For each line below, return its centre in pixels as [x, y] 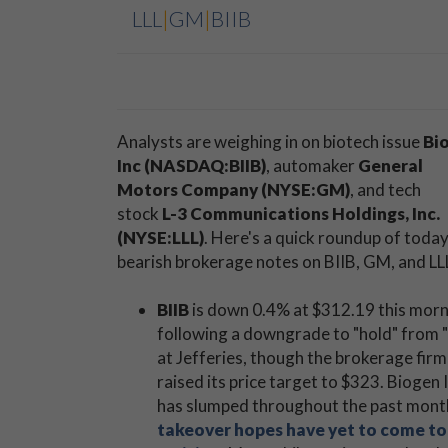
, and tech [385, 189]
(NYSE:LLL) [160, 237]
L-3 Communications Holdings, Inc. [301, 213]
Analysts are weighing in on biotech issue [270, 141]
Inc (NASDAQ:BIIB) [191, 165]
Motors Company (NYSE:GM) [233, 189]
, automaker [312, 165]
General [390, 165]
